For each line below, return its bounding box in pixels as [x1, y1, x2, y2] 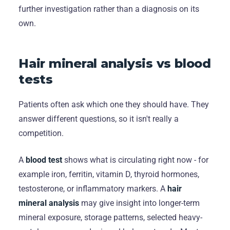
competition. [18, 128, 64, 138]
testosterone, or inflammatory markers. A [18, 183, 167, 194]
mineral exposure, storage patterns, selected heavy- [18, 212, 202, 222]
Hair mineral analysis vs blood [18, 55, 211, 71]
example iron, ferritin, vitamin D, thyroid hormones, [18, 169, 199, 179]
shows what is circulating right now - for [62, 155, 208, 165]
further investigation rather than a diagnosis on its [18, 4, 199, 14]
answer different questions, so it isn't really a [18, 113, 179, 124]
